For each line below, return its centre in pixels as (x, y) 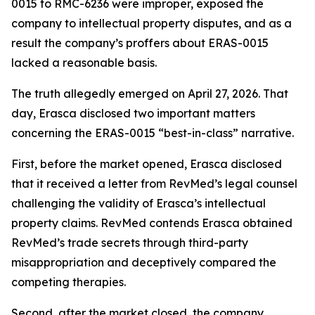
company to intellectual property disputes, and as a (152, 23)
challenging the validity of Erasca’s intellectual (139, 203)
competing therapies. (69, 282)
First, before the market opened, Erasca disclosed (147, 164)
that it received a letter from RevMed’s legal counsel (154, 184)
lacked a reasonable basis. (84, 63)
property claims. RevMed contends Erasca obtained (152, 223)
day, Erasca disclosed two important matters (133, 113)
